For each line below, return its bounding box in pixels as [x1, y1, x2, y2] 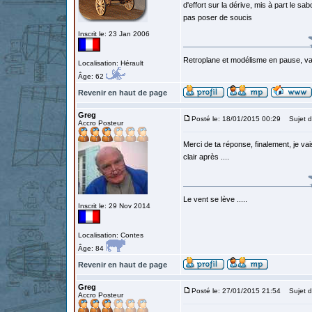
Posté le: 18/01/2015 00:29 [192, 115, 281, 123]
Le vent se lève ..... [183, 195, 247, 203]
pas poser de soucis [183, 13, 252, 22]
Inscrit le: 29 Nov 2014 [78, 202, 150, 210]
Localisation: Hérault [78, 59, 143, 67]
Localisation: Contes [78, 231, 143, 239]
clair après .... [183, 153, 229, 161]
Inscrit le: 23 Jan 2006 [78, 30, 150, 38]
